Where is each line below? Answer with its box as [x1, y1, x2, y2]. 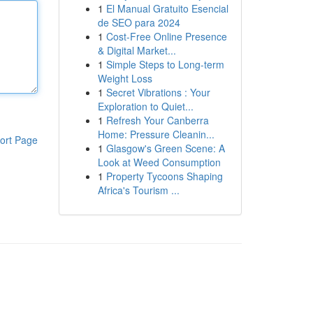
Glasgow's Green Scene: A [105, 141, 225, 155]
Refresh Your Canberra [105, 113, 209, 127]
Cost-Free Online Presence [105, 29, 227, 43]
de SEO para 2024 [97, 15, 180, 29]
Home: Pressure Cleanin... [97, 127, 214, 141]
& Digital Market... [97, 43, 176, 57]
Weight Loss [97, 71, 152, 85]
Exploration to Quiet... [97, 99, 194, 113]
